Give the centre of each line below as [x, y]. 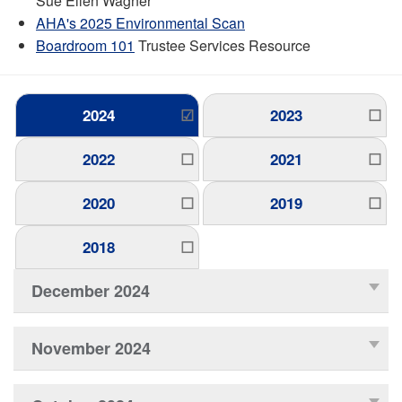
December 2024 [91, 290]
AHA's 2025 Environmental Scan [140, 22]
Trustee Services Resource [223, 45]
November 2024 [91, 348]
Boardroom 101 [85, 45]
